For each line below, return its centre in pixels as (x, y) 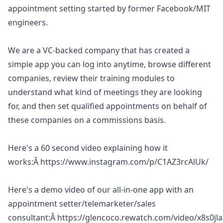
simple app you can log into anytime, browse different (110, 64)
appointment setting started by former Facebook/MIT (109, 8)
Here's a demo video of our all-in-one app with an (101, 190)
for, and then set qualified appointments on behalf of (108, 106)
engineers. (28, 22)
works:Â (24, 162)
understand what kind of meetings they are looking (105, 92)
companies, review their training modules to (91, 78)
